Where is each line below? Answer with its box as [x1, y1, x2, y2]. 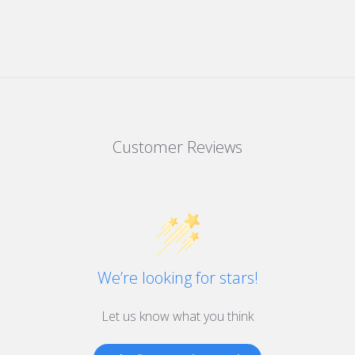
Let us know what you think [101, 307, 254, 325]
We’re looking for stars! [97, 267, 258, 288]
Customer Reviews [113, 136, 242, 158]
